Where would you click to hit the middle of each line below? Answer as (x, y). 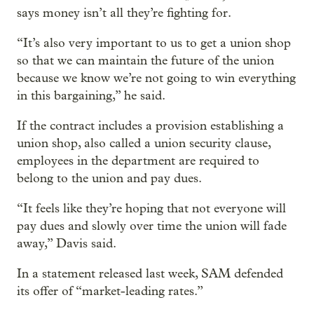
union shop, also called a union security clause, (144, 143)
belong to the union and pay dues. (109, 178)
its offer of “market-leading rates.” (110, 291)
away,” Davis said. (67, 243)
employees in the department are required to (138, 161)
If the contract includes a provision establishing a (150, 125)
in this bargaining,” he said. (91, 95)
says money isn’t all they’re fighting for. (124, 13)
